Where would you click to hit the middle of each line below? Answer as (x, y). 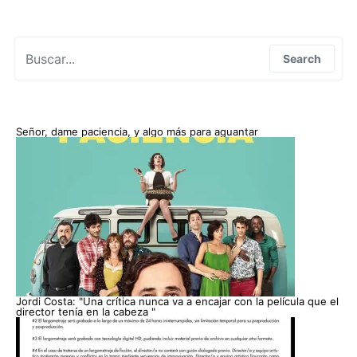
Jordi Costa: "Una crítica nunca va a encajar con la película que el (177, 301)
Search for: (43, 45)
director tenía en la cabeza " (86, 312)
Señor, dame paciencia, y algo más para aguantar (137, 131)
